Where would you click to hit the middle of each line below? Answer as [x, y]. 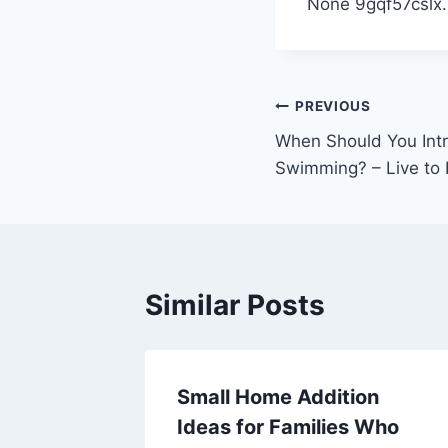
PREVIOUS [333, 106]
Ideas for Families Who [288, 426]
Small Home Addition [278, 396]
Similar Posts [235, 304]
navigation [345, 154]
